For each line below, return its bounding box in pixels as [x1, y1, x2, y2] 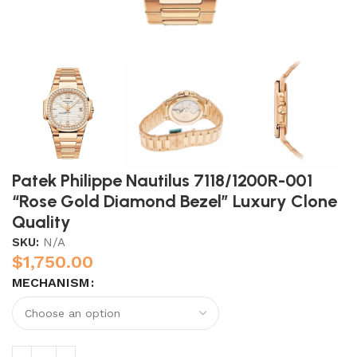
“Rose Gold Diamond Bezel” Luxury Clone [12, 190, 337, 213]
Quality [12, 211, 71, 233]
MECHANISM [12, 275, 89, 291]
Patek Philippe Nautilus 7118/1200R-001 [12, 170, 312, 192]
